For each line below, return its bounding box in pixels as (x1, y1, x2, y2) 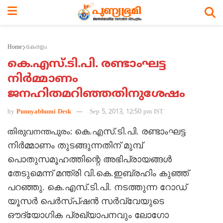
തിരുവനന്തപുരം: (7, 127, 75, 137)
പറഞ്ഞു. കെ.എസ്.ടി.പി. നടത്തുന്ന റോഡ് (7, 182, 187, 192)
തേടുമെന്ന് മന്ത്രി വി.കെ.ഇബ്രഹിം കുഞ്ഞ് (7, 168, 189, 178)
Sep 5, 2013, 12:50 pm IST (90, 108, 163, 116)
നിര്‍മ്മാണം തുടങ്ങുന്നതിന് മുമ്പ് (7, 140, 143, 150)
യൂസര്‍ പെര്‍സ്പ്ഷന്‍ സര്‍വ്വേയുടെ (7, 196, 164, 206)
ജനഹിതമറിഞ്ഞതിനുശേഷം (7, 87, 185, 102)
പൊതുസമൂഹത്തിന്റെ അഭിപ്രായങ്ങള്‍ (7, 154, 172, 164)
